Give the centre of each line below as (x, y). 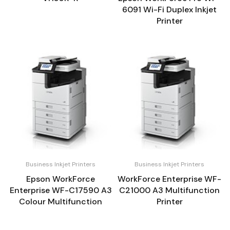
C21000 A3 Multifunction (169, 190)
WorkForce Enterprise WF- (169, 179)
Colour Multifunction (61, 201)
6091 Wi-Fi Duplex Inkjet (169, 9)
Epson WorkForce (61, 179)
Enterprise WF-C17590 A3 (61, 190)
